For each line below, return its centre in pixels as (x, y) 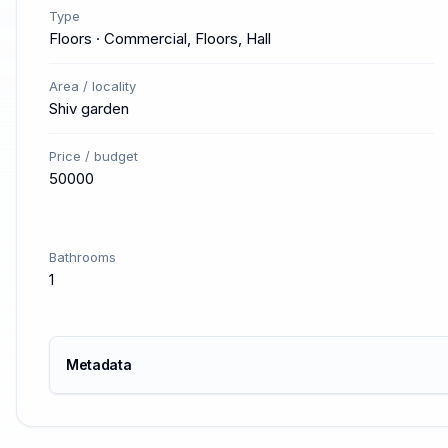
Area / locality (92, 86)
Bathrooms (82, 257)
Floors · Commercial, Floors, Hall (160, 38)
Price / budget (93, 156)
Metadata (99, 364)
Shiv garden (89, 108)
